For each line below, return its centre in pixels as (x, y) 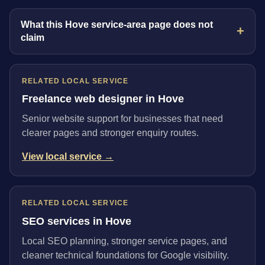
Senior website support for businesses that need (122, 119)
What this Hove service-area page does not (117, 24)
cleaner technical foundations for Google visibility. (125, 255)
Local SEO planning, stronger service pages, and (125, 241)
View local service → (68, 157)
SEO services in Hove (77, 221)
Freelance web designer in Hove (103, 99)
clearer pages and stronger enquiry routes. (110, 133)
